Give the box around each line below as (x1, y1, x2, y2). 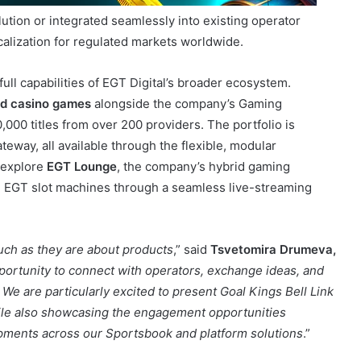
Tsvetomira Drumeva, (210, 189, 336, 205)
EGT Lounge (47, 106, 117, 122)
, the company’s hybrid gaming (117, 106, 290, 122)
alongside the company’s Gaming (91, 44, 282, 60)
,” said (173, 189, 210, 205)
